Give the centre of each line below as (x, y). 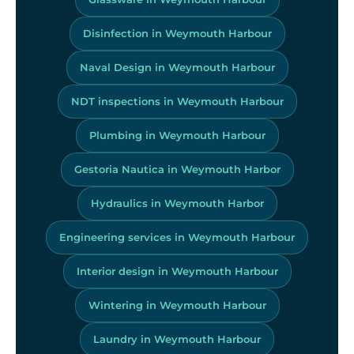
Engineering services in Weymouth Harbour (177, 237)
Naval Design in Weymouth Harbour (177, 67)
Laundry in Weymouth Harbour (177, 339)
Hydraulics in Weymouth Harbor (177, 203)
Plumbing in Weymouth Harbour (177, 135)
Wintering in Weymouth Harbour (177, 305)
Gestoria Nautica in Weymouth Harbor (177, 169)
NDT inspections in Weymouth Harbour (177, 101)
